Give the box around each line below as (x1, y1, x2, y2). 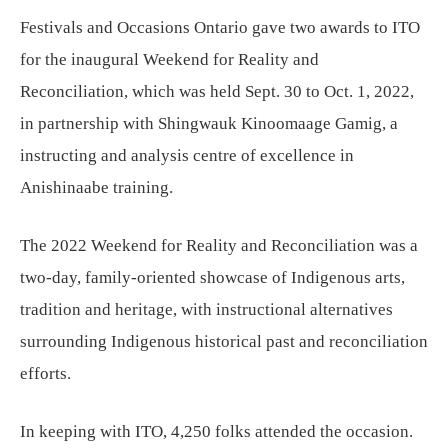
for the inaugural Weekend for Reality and (20, 49, 319, 69)
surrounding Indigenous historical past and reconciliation (20, 331, 428, 351)
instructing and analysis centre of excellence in (20, 145, 354, 165)
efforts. (20, 363, 71, 383)
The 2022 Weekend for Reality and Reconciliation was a (20, 235, 418, 255)
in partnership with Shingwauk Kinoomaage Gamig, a (20, 113, 398, 133)
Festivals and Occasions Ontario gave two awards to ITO (20, 17, 420, 37)
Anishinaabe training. (20, 177, 173, 197)
